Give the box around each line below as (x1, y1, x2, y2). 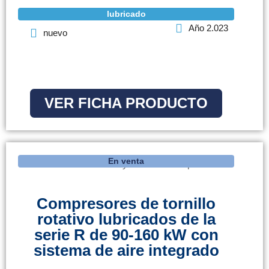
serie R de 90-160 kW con (34, 226, 219, 244)
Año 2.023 (189, 23, 228, 34)
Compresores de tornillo (37, 195, 216, 213)
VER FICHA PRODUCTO (44, 95, 208, 112)
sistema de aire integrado (33, 241, 219, 260)
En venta (108, 156, 144, 166)
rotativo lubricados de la (37, 210, 216, 229)
